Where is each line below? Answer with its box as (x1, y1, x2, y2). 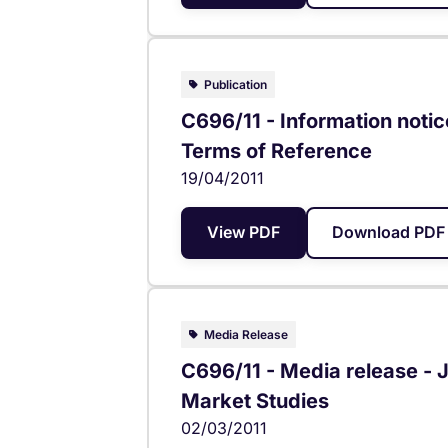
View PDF (207, 222, 280, 242)
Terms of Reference (181, 138, 372, 163)
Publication (204, 76, 267, 92)
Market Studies (181, 388, 329, 413)
